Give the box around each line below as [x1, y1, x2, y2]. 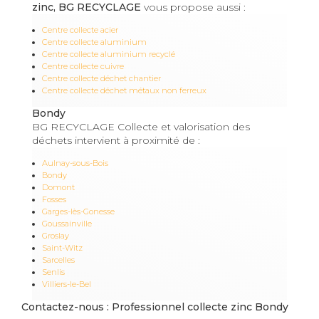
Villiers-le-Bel [42, 278, 91, 289]
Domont [42, 182, 75, 192]
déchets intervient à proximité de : [32, 133, 200, 147]
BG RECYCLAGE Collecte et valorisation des [32, 120, 250, 133]
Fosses [42, 194, 66, 204]
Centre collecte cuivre [42, 61, 124, 71]
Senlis [42, 266, 65, 277]
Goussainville [42, 218, 92, 229]
